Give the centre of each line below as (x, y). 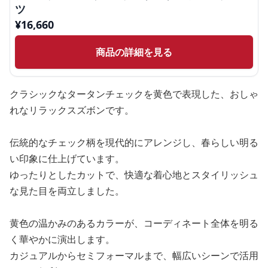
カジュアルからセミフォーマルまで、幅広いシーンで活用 (134, 256)
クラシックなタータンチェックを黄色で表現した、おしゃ (134, 94)
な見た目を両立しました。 (67, 191)
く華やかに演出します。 (62, 240)
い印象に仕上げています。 (67, 159)
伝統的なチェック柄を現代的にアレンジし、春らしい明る (134, 143)
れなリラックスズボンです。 (72, 110)
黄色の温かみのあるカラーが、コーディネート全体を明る (134, 223)
